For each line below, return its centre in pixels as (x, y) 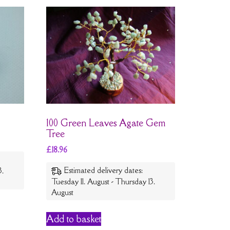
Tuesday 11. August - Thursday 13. (103, 182)
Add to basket (74, 219)
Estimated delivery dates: (104, 170)
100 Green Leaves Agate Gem (106, 122)
